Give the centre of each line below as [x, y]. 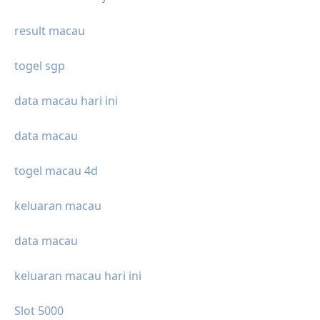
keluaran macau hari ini [78, 276]
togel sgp [40, 66]
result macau [50, 31]
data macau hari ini [66, 101]
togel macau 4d [56, 171]
